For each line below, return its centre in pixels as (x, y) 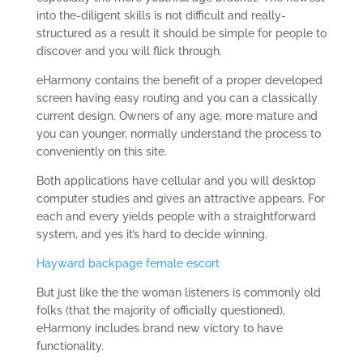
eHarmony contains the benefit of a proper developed (179, 80)
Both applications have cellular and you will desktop (176, 181)
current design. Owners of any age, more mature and (177, 116)
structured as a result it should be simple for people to (181, 33)
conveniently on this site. (101, 152)
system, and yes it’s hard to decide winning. (152, 234)
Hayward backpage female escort (128, 263)
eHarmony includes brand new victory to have (159, 328)
